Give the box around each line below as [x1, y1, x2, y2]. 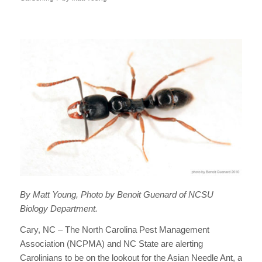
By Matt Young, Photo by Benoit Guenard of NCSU [19, 189, 213, 199]
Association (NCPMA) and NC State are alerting [19, 239, 203, 249]
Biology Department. [19, 203, 98, 213]
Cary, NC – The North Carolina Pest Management [19, 225, 209, 235]
